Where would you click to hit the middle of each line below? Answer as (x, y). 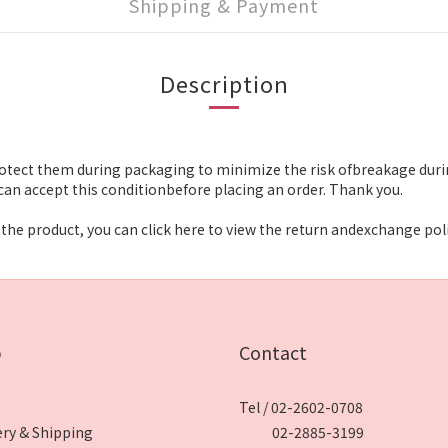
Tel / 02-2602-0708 (301, 407)
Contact (273, 352)
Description (224, 83)
